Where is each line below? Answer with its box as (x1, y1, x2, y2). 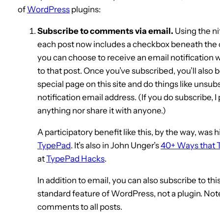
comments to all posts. (37, 201, 122, 212)
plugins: (70, 4, 101, 14)
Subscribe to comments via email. (37, 26, 173, 36)
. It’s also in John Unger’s (71, 140, 161, 150)
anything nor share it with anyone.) (37, 105, 166, 115)
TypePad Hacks (46, 153, 105, 164)
